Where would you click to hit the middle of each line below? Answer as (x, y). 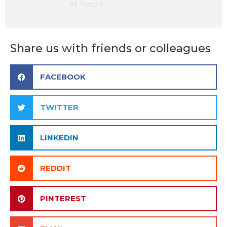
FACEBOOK (63, 77)
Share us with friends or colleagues (110, 49)
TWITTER (59, 107)
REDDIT (55, 168)
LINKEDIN (59, 138)
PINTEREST (63, 199)
